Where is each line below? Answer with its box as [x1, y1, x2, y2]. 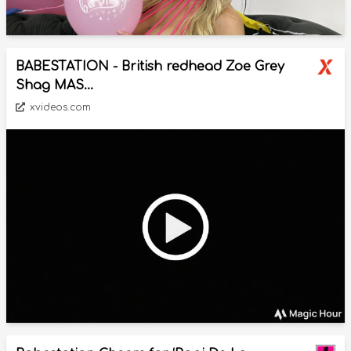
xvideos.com [27, 101, 91, 113]
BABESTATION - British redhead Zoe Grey [16, 59, 284, 74]
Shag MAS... [16, 78, 93, 92]
